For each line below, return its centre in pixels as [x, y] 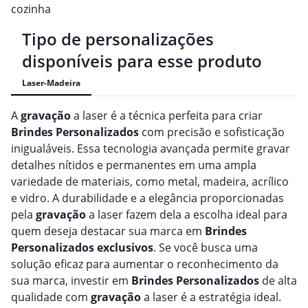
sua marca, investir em [71, 280]
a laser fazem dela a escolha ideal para [187, 214]
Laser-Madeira [51, 82]
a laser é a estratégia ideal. [211, 297]
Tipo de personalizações [118, 38]
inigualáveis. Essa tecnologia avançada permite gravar [151, 148]
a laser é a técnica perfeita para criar [167, 115]
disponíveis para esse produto [142, 60]
